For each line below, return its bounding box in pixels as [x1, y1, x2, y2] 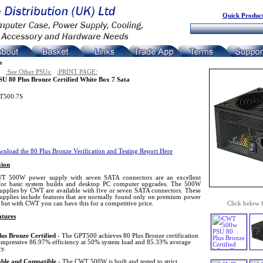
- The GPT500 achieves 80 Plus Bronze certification [55, 232, 198, 239]
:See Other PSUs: [6, 69, 52, 75]
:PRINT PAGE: [57, 69, 97, 75]
